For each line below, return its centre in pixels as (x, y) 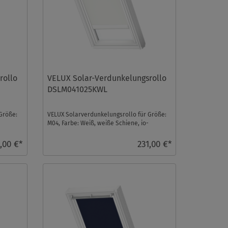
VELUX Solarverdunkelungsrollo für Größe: (107, 115)
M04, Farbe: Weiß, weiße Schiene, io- (98, 123)
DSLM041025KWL (77, 90)
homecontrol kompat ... (79, 132)
